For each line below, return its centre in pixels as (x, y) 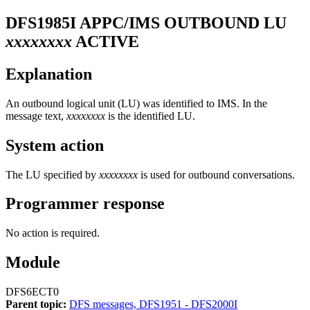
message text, (36, 116)
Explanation (49, 74)
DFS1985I (41, 22)
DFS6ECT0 (32, 292)
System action (55, 145)
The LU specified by (52, 174)
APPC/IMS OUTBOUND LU (183, 22)
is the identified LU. (150, 116)
